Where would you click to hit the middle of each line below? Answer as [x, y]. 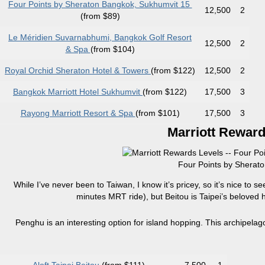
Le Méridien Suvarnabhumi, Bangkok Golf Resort [100, 38]
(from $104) [112, 49]
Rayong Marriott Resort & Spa [78, 113]
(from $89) [100, 16]
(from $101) [157, 113]
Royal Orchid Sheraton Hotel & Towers [78, 71]
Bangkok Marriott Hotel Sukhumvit [78, 92]
